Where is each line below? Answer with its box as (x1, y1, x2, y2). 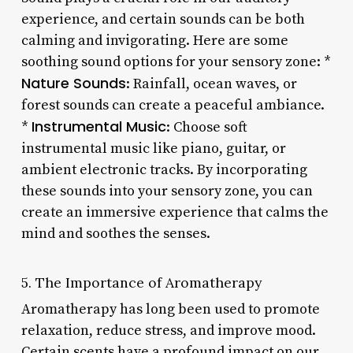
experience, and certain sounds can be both (20, 9, 305, 28)
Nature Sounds (20, 72, 126, 93)
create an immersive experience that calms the (20, 203, 329, 221)
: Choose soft (165, 117, 247, 136)
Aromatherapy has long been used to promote (20, 299, 320, 318)
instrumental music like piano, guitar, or (20, 139, 286, 158)
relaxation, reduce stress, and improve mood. (20, 321, 316, 340)
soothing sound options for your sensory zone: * (20, 52, 331, 71)
